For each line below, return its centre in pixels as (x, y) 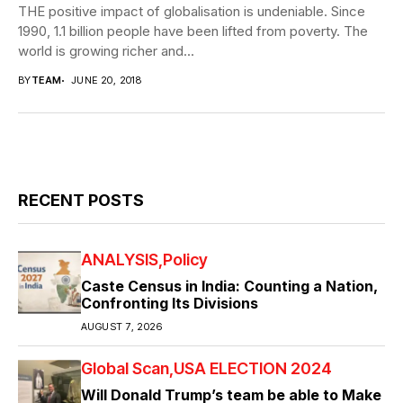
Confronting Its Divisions (170, 304)
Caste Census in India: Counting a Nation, (229, 287)
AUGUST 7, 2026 (122, 327)
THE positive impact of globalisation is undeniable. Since (192, 12)
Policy (185, 260)
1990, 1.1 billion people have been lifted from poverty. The (193, 31)
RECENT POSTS (81, 201)
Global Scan (125, 369)
